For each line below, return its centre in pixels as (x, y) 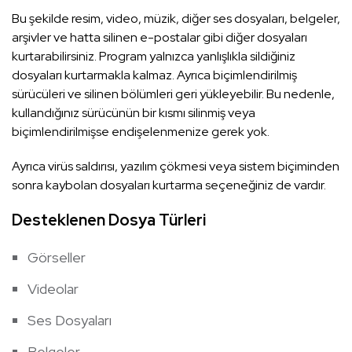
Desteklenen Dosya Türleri (109, 220)
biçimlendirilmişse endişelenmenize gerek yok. (141, 132)
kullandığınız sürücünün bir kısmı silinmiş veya (134, 113)
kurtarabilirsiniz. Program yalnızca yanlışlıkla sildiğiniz (154, 57)
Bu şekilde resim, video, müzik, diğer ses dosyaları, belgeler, (176, 19)
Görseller (57, 258)
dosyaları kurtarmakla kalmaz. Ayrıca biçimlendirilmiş (154, 75)
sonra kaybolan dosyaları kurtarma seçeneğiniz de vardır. (169, 185)
